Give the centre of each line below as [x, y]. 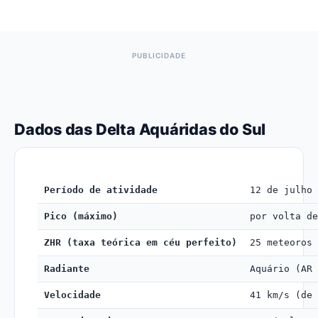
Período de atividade [101, 190]
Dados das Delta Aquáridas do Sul [140, 129]
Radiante [67, 269]
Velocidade [72, 295]
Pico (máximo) [81, 216]
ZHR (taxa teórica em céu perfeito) [141, 242]
